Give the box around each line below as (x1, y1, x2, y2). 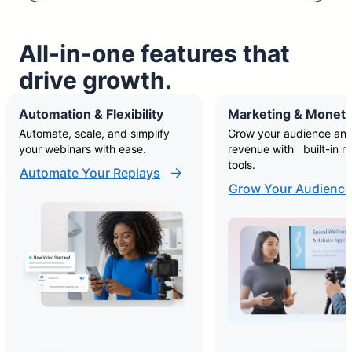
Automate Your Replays (20, 165, 160, 181)
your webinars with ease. (19, 142, 146, 156)
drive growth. (19, 66, 172, 94)
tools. (228, 158, 255, 171)
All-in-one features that (19, 39, 290, 68)
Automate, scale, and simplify (19, 126, 170, 140)
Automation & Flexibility (19, 106, 163, 122)
